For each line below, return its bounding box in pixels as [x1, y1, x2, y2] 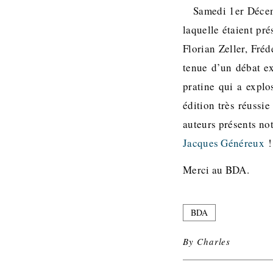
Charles [197, 235, 231, 247]
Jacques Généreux [183, 136, 264, 150]
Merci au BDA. [183, 163, 249, 177]
